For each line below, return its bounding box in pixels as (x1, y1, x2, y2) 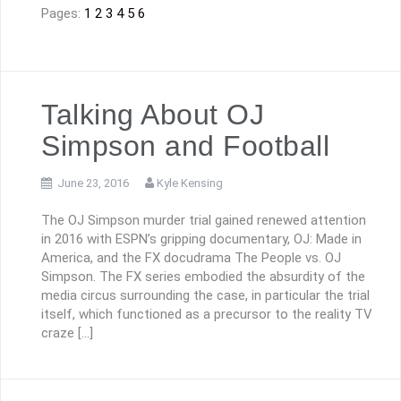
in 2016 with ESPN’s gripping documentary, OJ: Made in (41, 231, 362, 248)
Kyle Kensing (157, 175, 223, 190)
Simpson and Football (41, 129, 329, 162)
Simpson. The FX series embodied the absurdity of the (41, 269, 365, 286)
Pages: (41, 5, 84, 22)
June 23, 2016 (57, 175, 129, 190)
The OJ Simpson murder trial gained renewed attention (41, 212, 366, 229)
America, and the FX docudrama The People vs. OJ (41, 250, 341, 267)
